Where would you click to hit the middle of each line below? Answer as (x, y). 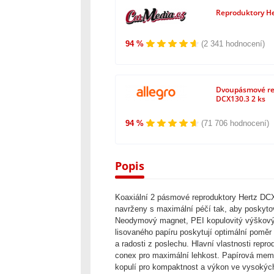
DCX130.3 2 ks (241, 99)
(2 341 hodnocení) (233, 43)
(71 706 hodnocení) (235, 123)
